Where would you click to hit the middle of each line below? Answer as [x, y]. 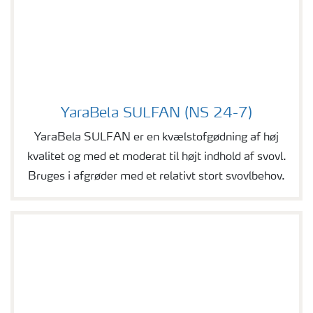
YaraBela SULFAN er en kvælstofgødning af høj [156, 138]
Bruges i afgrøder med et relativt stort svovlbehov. [156, 177]
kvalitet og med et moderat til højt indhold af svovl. [156, 158]
